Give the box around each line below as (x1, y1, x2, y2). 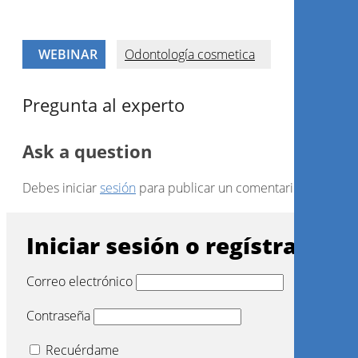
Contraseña (26, 307, 90, 324)
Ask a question (22, 139, 152, 163)
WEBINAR (38, 46, 97, 63)
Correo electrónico (26, 272, 133, 290)
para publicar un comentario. (136, 179, 304, 197)
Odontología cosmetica (125, 46, 255, 63)
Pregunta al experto (22, 93, 185, 117)
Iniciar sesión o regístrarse (26, 230, 332, 261)
